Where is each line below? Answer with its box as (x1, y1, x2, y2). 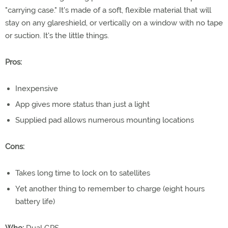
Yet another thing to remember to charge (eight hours (15, 184, 205, 193)
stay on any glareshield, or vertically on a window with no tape (5, 18, 223, 27)
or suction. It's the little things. (5, 31, 109, 40)
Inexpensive (15, 83, 58, 93)
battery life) (15, 196, 55, 206)
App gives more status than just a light (15, 99, 150, 109)
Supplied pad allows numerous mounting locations (15, 115, 194, 125)
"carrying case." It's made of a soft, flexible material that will (5, 5, 211, 15)
